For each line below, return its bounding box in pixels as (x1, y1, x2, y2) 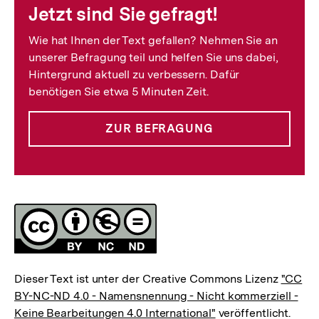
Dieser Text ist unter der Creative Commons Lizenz (14, 272, 281, 286)
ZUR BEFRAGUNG (105, 122, 214, 136)
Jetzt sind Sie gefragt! (28, 3, 219, 26)
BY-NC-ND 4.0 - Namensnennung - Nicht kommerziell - (14, 289, 298, 303)
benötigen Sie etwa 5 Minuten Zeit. (28, 85, 209, 99)
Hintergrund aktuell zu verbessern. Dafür (28, 68, 240, 82)
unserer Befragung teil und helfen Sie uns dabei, (28, 51, 278, 65)
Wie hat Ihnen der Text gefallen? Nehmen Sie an (28, 33, 278, 48)
